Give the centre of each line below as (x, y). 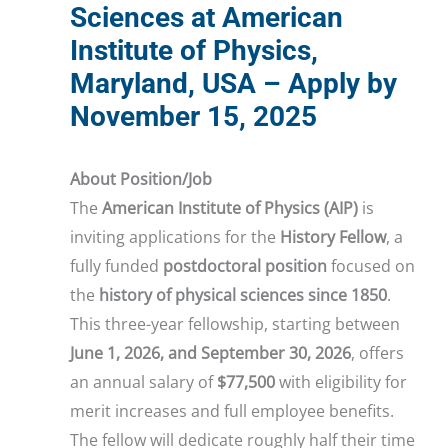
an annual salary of (143, 382)
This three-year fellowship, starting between (235, 324)
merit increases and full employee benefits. (232, 411)
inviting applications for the (175, 237)
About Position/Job (141, 179)
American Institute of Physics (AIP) (230, 208)
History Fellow (333, 237)
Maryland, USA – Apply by (233, 84)
